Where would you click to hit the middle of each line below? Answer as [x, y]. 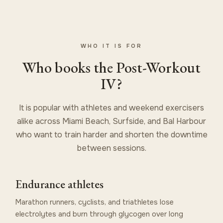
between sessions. [111, 148]
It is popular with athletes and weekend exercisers [111, 108]
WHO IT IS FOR [111, 46]
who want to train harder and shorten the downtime [111, 134]
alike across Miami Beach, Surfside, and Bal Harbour [111, 121]
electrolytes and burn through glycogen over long [100, 214]
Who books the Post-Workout [111, 67]
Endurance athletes [60, 184]
